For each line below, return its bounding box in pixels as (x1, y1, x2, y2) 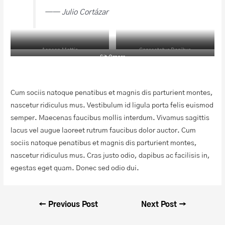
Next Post (141, 200, 179, 208)
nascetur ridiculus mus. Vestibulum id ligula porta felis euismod (11, 102, 214, 109)
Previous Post (46, 200, 98, 208)
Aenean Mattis (42, 47, 78, 53)
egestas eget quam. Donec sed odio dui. (11, 165, 140, 172)
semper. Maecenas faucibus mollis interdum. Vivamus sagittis (11, 115, 210, 122)
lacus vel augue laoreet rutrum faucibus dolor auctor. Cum (11, 127, 196, 135)
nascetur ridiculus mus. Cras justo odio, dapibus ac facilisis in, (11, 152, 210, 160)
